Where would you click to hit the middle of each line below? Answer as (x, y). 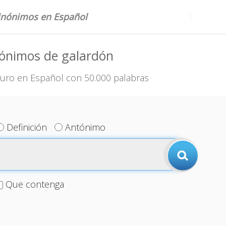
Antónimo (86, 127)
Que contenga (35, 184)
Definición (27, 127)
